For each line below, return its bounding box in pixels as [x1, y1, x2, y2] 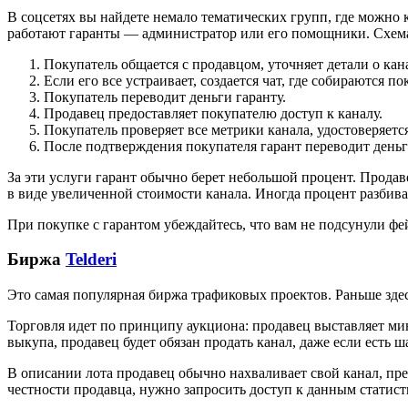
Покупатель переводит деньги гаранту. [44, 88, 286, 105]
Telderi [66, 250, 117, 270]
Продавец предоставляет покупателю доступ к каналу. [44, 105, 382, 121]
